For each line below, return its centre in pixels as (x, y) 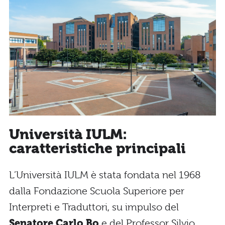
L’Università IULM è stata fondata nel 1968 (105, 175)
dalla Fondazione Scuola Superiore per (97, 191)
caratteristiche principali (97, 148)
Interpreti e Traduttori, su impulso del (94, 207)
